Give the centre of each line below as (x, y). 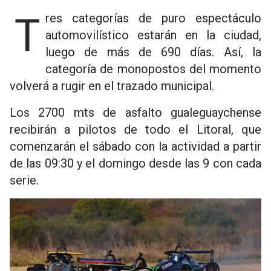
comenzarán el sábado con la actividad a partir (135, 146)
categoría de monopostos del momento (153, 69)
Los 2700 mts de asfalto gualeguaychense (135, 113)
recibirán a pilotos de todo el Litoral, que (135, 129)
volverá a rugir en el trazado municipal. (112, 86)
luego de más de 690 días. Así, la (153, 52)
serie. (24, 180)
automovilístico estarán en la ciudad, (153, 35)
